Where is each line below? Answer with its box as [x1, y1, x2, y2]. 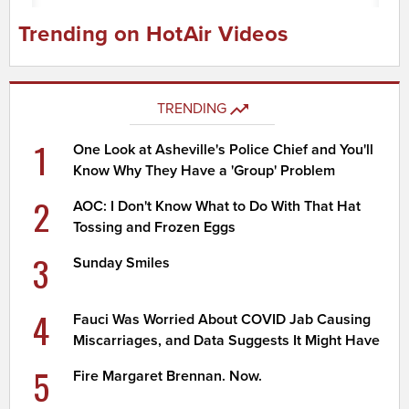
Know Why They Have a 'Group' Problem [73, 162, 336, 181]
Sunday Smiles [73, 254, 171, 273]
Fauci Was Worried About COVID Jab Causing [73, 310, 372, 330]
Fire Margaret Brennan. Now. [73, 367, 263, 386]
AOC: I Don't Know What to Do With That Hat [73, 197, 362, 216]
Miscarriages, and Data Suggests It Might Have [73, 331, 381, 351]
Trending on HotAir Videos [17, 21, 288, 48]
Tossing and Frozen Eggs [73, 218, 236, 237]
